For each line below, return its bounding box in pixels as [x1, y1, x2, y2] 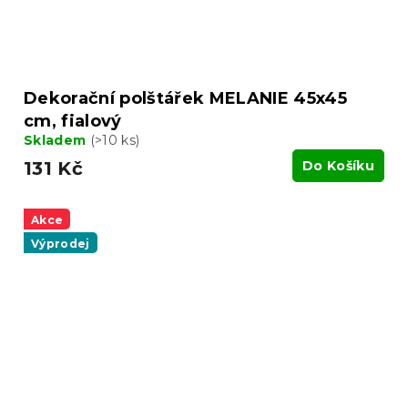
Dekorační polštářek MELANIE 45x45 [24, 88, 347, 109]
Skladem [24, 132, 90, 149]
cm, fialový [24, 111, 122, 132]
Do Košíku [302, 158, 374, 175]
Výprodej [31, 237, 90, 251]
